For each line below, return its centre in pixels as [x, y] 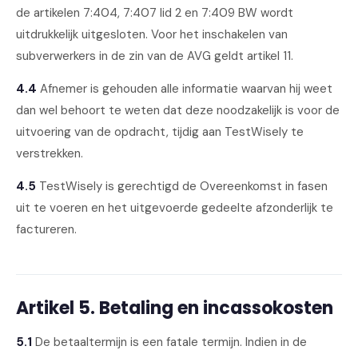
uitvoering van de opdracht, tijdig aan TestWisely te [160, 132]
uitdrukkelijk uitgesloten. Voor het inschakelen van [152, 34]
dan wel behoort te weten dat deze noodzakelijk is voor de [178, 110]
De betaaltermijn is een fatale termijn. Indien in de [169, 342]
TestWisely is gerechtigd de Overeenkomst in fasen [182, 186]
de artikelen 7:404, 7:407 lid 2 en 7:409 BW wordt [155, 13]
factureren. [46, 229]
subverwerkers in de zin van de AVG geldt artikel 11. [155, 56]
